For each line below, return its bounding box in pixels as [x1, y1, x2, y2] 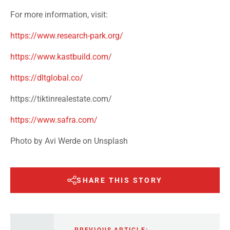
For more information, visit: [10, 10, 110, 20]
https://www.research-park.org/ [10, 31, 123, 41]
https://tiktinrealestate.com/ [10, 94, 112, 104]
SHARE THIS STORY [76, 176, 163, 185]
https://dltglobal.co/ [10, 73, 83, 83]
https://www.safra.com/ [10, 115, 98, 125]
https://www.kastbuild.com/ [10, 52, 112, 62]
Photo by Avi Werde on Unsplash [10, 136, 128, 146]
